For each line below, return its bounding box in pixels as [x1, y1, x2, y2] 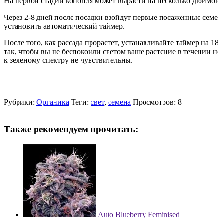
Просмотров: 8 [133, 97, 182, 106]
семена [108, 97, 131, 106]
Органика [36, 97, 69, 106]
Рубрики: [4, 97, 36, 106]
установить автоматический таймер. [4, 21, 125, 30]
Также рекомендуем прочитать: [4, 124, 138, 135]
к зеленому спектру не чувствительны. [4, 55, 133, 64]
